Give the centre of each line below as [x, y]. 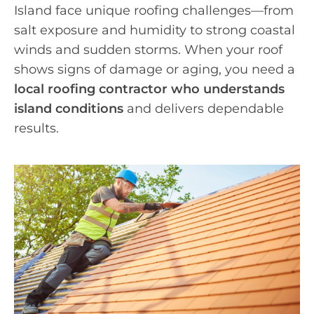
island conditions [69, 108]
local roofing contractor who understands [149, 89]
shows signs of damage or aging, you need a [155, 69]
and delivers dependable [204, 108]
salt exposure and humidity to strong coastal [155, 30]
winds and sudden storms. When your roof [148, 49]
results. [36, 128]
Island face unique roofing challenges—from [154, 10]
